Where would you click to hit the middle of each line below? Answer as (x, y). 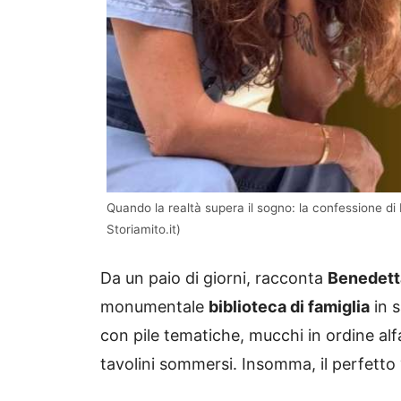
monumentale (154, 307)
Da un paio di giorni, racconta (214, 278)
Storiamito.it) (144, 230)
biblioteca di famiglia (289, 307)
